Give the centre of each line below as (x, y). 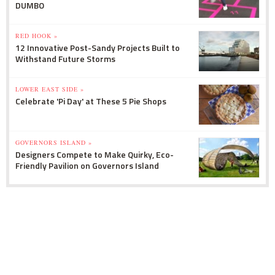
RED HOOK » (37, 35)
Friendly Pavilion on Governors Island (87, 165)
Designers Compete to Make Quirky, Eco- (95, 154)
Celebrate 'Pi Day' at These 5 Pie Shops (91, 101)
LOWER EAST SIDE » (50, 89)
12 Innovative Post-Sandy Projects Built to (98, 47)
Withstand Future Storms (65, 58)
